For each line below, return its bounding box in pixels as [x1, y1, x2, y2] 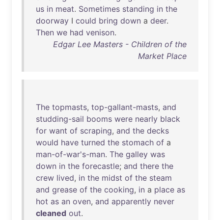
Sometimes [79, 4, 120, 14]
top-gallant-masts [91, 102, 158, 112]
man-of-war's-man [36, 149, 105, 159]
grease [52, 185, 77, 194]
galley [126, 149, 148, 159]
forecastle [82, 161, 119, 171]
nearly [135, 114, 158, 124]
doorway [36, 16, 69, 26]
